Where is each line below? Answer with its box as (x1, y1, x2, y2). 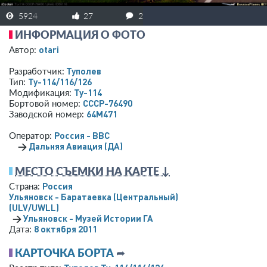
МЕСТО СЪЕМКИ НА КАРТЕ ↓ (15, 164, 170, 178)
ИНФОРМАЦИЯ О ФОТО (15, 27, 145, 41)
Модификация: (9, 86, 74, 98)
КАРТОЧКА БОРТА (15, 246, 114, 259)
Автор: (9, 44, 39, 55)
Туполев (66, 64, 101, 77)
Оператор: (9, 129, 54, 141)
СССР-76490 (83, 97, 132, 109)
